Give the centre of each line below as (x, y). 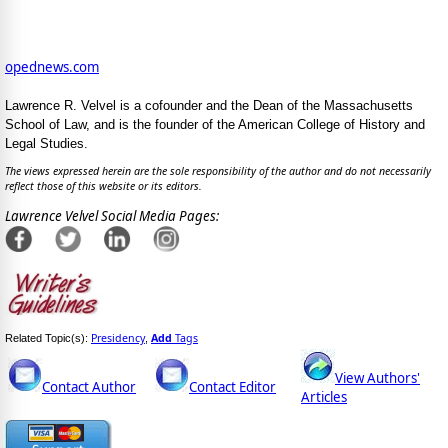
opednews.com (52, 67)
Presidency (118, 337)
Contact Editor (232, 386)
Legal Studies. (46, 144)
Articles (324, 396)
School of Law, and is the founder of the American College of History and (215, 125)
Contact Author (89, 386)
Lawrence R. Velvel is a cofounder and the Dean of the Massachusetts (209, 106)
